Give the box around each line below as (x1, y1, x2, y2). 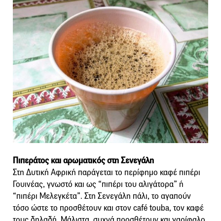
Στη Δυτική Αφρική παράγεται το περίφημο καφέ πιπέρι (13, 167, 200, 178)
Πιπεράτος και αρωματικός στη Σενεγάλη (13, 155, 154, 166)
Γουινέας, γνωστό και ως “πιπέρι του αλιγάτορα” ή (13, 179, 184, 189)
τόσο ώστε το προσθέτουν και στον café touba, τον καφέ (13, 202, 204, 213)
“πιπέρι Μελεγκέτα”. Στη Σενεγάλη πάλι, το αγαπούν (13, 190, 191, 201)
